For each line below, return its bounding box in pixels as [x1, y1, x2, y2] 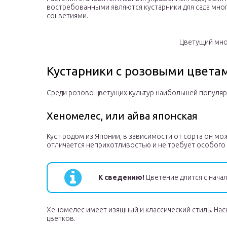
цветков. [47, 214, 75, 223]
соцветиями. [47, 12, 88, 20]
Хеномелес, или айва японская [47, 110, 198, 122]
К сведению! [98, 173, 144, 182]
